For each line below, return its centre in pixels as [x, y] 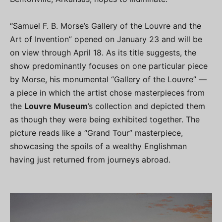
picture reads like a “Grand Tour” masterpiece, [96, 133]
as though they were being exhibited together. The [105, 119]
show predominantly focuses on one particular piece [109, 66]
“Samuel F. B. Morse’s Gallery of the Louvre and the [106, 26]
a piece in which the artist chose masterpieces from [107, 93]
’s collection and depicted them [146, 106]
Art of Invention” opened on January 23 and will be [106, 39]
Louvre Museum [56, 106]
